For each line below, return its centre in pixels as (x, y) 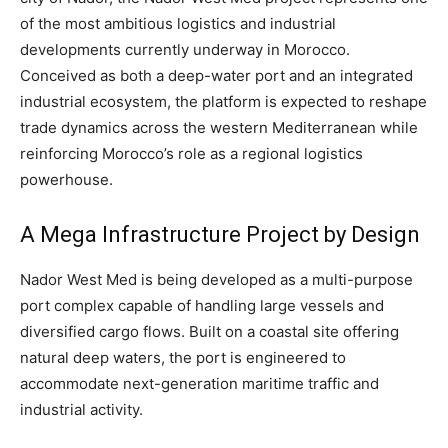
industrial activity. (81, 409)
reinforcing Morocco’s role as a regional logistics (191, 153)
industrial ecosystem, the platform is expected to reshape (223, 101)
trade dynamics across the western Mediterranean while (219, 127)
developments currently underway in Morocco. (185, 49)
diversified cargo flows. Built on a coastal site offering (209, 331)
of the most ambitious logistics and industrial (178, 23)
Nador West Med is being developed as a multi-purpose (216, 279)
